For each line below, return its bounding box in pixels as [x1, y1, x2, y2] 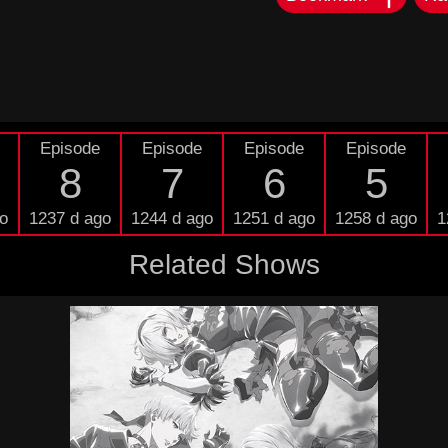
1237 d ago [29, 209, 111, 228]
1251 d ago [233, 209, 315, 228]
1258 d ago [335, 209, 417, 228]
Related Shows [128, 249, 320, 280]
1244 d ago [131, 209, 213, 228]
